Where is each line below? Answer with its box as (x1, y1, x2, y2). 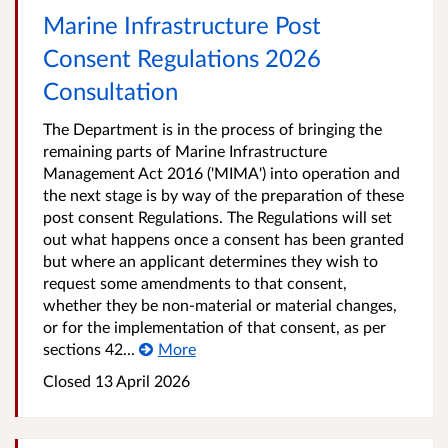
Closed (43, 371, 91, 390)
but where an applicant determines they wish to (43, 251, 378, 270)
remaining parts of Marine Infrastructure (43, 141, 327, 160)
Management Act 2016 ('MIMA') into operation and (43, 163, 400, 182)
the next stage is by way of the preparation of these (43, 185, 404, 204)
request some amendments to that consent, (43, 273, 347, 292)
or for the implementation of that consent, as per (43, 317, 386, 336)
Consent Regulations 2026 (43, 43, 321, 72)
